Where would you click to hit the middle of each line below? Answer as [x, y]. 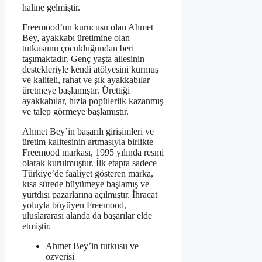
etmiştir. [37, 226]
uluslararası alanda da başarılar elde [87, 215]
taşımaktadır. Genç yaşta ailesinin [83, 58]
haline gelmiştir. [51, 7]
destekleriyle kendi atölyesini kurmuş [90, 69]
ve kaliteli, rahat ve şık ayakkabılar [86, 80]
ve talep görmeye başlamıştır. [75, 111]
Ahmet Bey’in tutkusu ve [92, 246]
